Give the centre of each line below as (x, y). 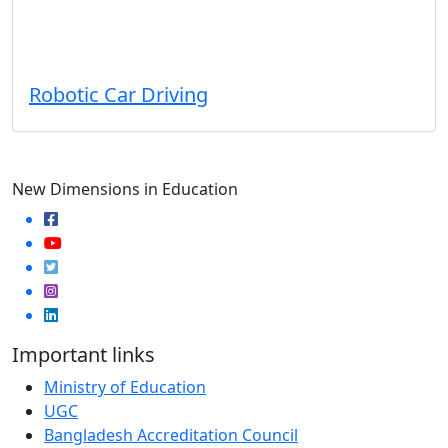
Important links (83, 354)
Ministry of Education (125, 386)
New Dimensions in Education (125, 188)
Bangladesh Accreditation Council (171, 434)
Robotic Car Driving (118, 94)
